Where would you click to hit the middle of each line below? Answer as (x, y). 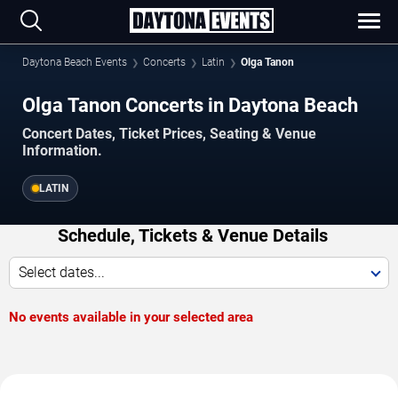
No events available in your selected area (131, 317)
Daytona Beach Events (75, 62)
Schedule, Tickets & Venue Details (192, 235)
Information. (62, 150)
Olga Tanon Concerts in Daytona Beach (190, 105)
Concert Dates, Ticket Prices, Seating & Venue (169, 133)
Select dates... (62, 272)
